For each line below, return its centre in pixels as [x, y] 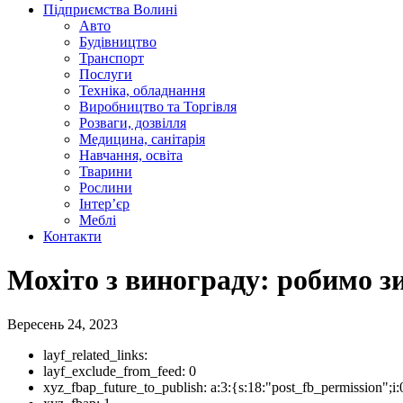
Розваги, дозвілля [133, 123]
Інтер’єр [104, 204]
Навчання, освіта [131, 155]
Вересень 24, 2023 [63, 324]
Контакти [72, 236]
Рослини [106, 188]
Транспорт [112, 58]
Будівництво [118, 42]
